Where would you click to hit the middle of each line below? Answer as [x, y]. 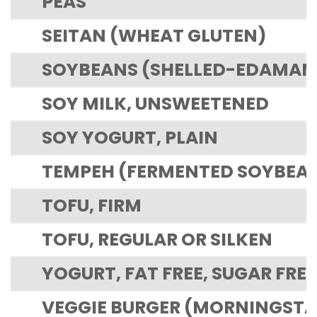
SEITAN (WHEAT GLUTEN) [154, 35]
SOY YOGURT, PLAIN [129, 137]
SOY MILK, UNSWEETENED [155, 103]
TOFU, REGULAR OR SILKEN [157, 239]
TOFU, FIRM [91, 205]
